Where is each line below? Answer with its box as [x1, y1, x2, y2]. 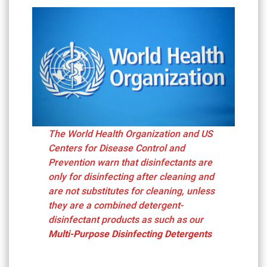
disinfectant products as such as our [48, 213, 204, 226]
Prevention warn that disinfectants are [48, 156, 213, 169]
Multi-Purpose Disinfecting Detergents [48, 228, 212, 240]
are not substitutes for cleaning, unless [48, 185, 215, 197]
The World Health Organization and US [48, 128, 213, 140]
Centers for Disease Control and [48, 142, 185, 154]
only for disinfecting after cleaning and [48, 170, 215, 183]
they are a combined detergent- [48, 199, 184, 212]
